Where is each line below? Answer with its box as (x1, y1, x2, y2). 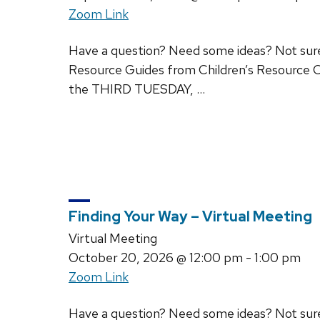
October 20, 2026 (69, 249, 174, 266)
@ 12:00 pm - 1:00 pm (174, 249, 301, 266)
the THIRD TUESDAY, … (69, 80, 205, 97)
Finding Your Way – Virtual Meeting (69, 207, 312, 226)
